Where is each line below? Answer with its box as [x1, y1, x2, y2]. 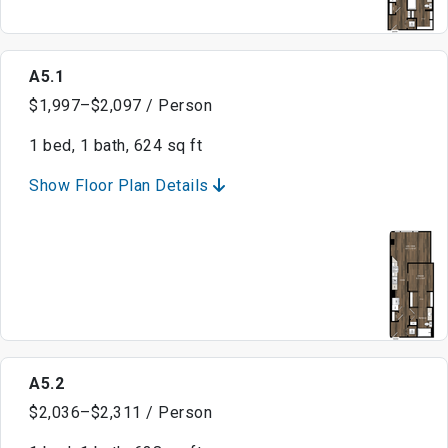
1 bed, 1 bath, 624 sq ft [29, 136, 202, 156]
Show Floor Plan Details [29, 176, 213, 196]
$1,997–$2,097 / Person [29, 96, 212, 116]
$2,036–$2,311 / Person [29, 403, 212, 423]
